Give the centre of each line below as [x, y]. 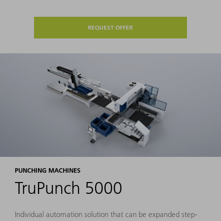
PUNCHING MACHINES [48, 170]
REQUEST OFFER [110, 28]
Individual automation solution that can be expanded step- [106, 215]
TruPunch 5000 [69, 188]
